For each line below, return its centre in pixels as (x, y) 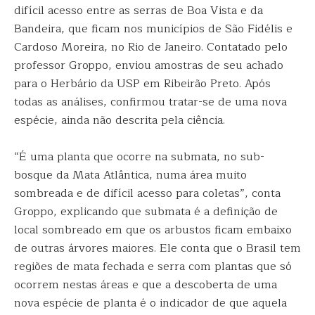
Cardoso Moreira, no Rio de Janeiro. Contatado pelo (151, 47)
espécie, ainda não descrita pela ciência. (120, 120)
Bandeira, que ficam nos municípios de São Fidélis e (153, 29)
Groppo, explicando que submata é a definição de (146, 212)
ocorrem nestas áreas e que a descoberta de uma (146, 285)
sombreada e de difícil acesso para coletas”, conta (147, 193)
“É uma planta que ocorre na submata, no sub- (139, 157)
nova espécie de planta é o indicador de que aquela (150, 303)
